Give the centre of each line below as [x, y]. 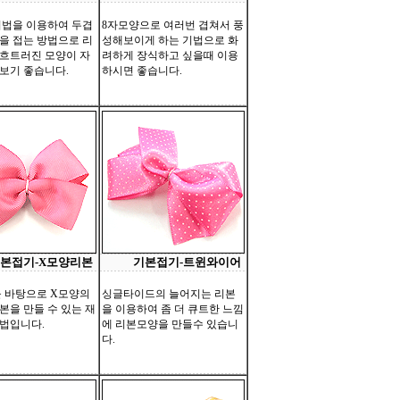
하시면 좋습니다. [142, 71]
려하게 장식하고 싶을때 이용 [170, 55]
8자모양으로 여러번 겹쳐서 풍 [173, 25]
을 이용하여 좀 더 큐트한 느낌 [173, 309]
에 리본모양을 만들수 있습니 [170, 324]
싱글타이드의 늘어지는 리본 [169, 294]
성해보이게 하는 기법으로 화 [170, 40]
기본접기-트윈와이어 [187, 262]
